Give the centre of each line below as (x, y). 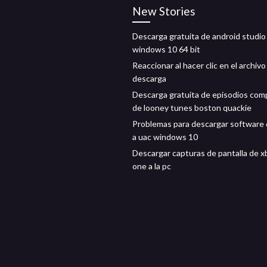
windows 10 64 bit (166, 49)
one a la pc (152, 166)
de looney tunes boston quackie (192, 108)
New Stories (164, 11)
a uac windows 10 (165, 137)
